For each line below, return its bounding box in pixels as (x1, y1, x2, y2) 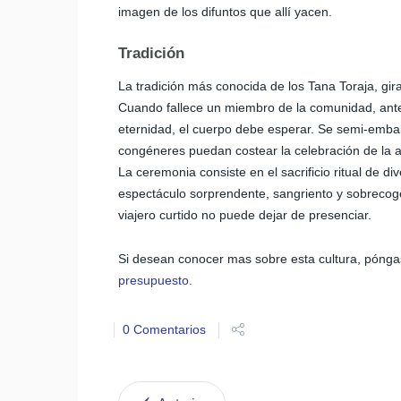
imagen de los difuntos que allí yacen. (118, 4, 332, 19)
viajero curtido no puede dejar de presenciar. (118, 208, 371, 222)
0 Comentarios (123, 322, 206, 337)
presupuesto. (118, 273, 192, 287)
